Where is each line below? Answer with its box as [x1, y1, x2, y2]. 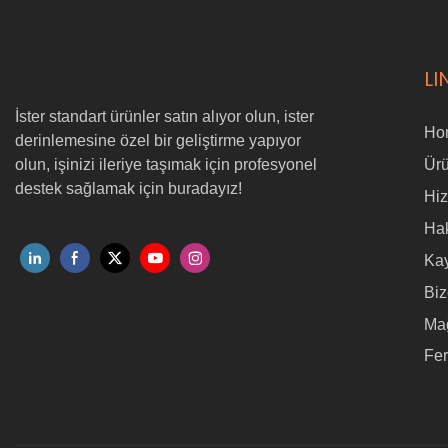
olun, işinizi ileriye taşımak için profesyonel [15, 156, 317, 174]
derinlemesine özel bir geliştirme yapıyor [15, 132, 301, 150]
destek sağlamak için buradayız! [15, 180, 242, 198]
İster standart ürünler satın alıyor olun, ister [15, 108, 314, 126]
